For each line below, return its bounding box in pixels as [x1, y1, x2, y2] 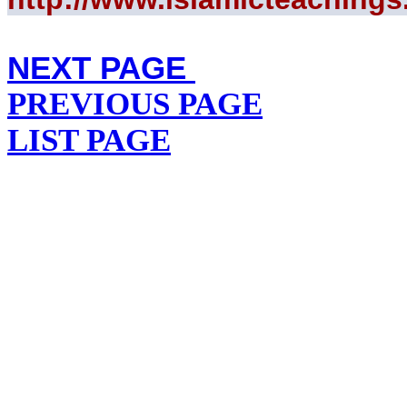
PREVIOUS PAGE [7, 86, 263, 122]
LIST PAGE [7, 123, 171, 158]
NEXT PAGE [7, 50, 186, 85]
